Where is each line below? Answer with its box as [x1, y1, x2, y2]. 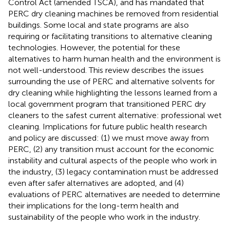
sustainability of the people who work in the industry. [8, 212, 200, 222]
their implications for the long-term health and [8, 200, 179, 210]
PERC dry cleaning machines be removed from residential [8, 8, 219, 18]
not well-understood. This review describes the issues [8, 65, 204, 75]
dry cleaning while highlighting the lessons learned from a [8, 87, 217, 98]
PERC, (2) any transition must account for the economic [8, 144, 214, 154]
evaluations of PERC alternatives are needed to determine [8, 189, 220, 199]
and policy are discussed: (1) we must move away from [8, 132, 209, 143]
